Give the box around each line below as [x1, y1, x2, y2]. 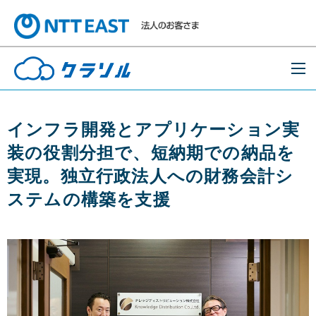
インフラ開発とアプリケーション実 [7, 120, 300, 139]
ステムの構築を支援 [7, 190, 171, 209]
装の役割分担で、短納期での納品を [7, 143, 296, 162]
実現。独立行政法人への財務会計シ [7, 166, 294, 186]
